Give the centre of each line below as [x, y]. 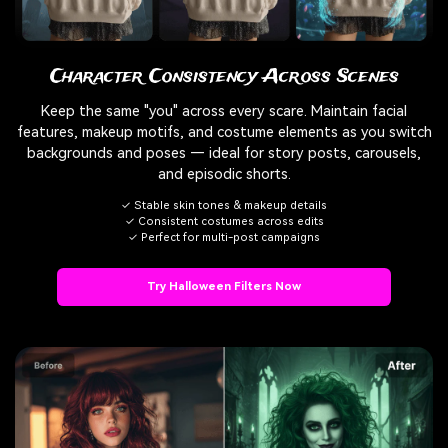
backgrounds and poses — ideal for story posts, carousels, [224, 154]
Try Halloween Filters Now [223, 287]
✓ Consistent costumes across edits [224, 221]
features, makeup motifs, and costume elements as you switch [224, 133]
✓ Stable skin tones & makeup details [224, 205]
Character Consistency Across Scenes [224, 77]
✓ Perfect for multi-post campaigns [224, 237]
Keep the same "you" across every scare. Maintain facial [224, 112]
